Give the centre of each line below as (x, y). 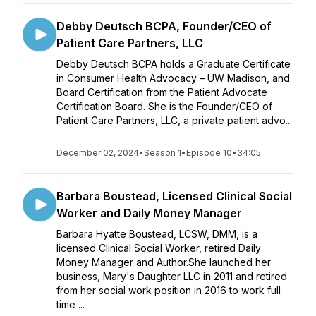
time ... (71, 304)
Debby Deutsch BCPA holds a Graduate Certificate (174, 64)
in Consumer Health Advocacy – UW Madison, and (173, 78)
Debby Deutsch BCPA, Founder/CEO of (164, 26)
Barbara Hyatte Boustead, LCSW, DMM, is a (157, 234)
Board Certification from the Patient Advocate (162, 92)
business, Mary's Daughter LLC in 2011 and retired (172, 276)
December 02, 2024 (98, 153)
